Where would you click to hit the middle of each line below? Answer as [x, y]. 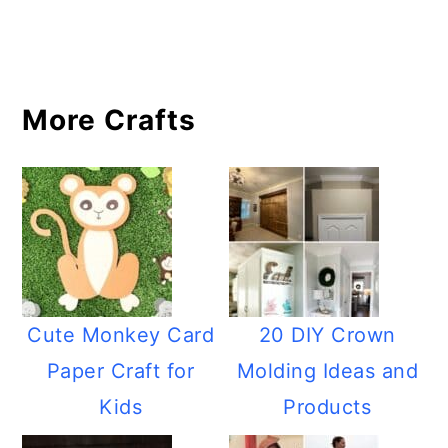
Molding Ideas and [327, 371]
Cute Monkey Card [121, 335]
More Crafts [109, 120]
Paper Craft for [120, 371]
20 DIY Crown [327, 335]
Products [327, 407]
